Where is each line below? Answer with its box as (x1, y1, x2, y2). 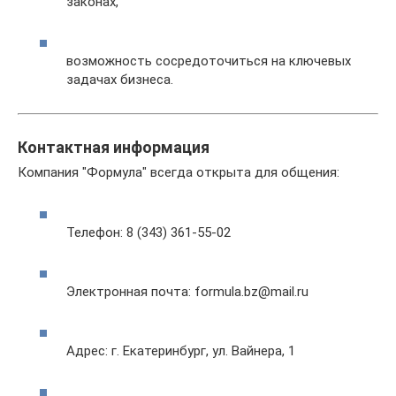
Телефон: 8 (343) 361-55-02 (66, 224, 231, 240)
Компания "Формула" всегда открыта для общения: (18, 164, 339, 180)
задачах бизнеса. (66, 72, 173, 88)
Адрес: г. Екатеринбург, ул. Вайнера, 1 (66, 342, 295, 359)
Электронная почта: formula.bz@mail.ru (66, 283, 308, 300)
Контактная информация (18, 138, 209, 156)
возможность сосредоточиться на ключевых (66, 53, 351, 69)
